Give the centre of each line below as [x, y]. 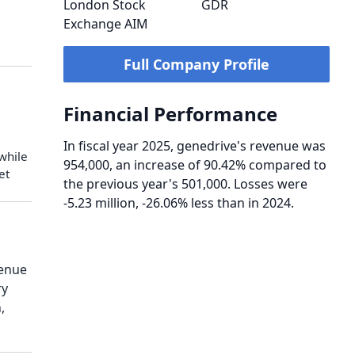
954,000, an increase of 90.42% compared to [195, 165]
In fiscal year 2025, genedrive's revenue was [195, 146]
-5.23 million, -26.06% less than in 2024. [179, 203]
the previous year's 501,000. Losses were [185, 184]
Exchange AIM [106, 24]
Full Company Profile [197, 64]
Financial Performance [170, 114]
